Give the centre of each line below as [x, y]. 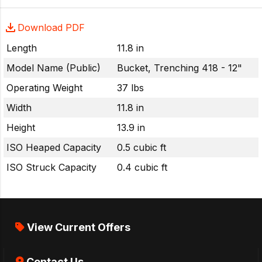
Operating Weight [44, 88]
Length [22, 48]
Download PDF [51, 28]
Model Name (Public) [54, 68]
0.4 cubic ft [142, 168]
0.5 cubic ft [142, 148]
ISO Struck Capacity [51, 168]
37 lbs [130, 88]
